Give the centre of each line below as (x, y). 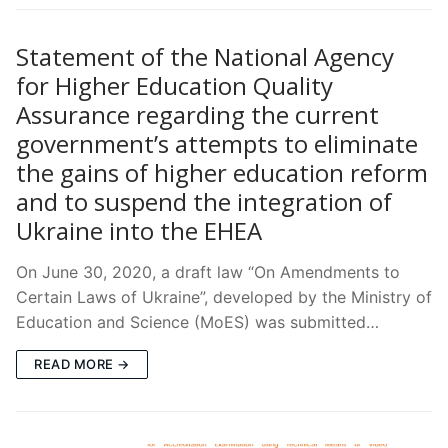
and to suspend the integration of (204, 201)
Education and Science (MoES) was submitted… (197, 321)
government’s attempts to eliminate (217, 143)
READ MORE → (82, 363)
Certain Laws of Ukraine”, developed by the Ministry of (224, 296)
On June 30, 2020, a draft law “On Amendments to (208, 271)
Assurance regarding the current (197, 114)
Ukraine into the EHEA (139, 230)
